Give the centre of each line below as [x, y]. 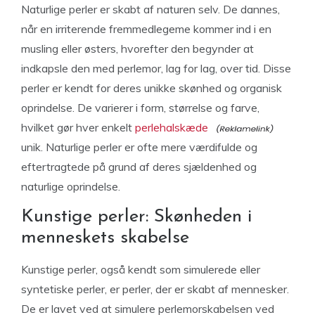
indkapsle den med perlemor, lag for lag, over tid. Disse [156, 68]
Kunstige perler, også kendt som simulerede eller [141, 269]
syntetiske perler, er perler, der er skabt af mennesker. [155, 289]
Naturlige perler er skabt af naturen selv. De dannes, [150, 9]
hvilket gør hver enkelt [78, 127]
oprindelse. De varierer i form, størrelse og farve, [140, 108]
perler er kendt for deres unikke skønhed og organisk [152, 88]
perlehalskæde [173, 127]
